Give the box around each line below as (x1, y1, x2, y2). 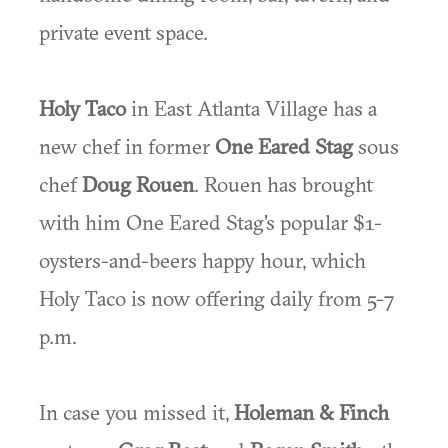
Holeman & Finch (234, 399, 389, 425)
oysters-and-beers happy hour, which (39, 247, 366, 273)
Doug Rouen (82, 171, 194, 197)
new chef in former (39, 133, 215, 159)
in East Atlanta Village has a (126, 95, 377, 121)
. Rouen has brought (194, 171, 373, 197)
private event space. (39, 19, 208, 45)
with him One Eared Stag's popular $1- (39, 209, 382, 235)
